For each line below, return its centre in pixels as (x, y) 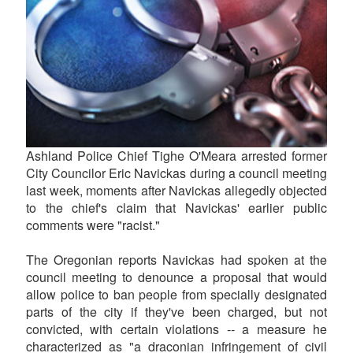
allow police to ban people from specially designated (176, 294)
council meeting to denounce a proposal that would (176, 277)
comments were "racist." (93, 225)
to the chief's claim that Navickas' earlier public (176, 207)
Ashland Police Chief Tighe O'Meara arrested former (176, 155)
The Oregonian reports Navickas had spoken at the (176, 259)
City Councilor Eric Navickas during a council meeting (176, 173)
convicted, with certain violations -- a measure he (176, 329)
